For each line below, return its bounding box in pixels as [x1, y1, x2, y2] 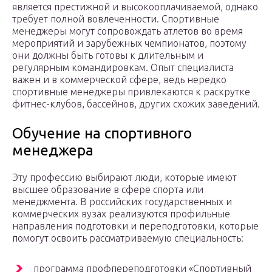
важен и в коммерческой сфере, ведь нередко [12, 74, 226, 86]
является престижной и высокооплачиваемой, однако [12, 1, 258, 13]
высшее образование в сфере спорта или [12, 184, 203, 195]
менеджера [12, 142, 93, 159]
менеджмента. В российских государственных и [12, 196, 232, 208]
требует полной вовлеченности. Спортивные [12, 13, 219, 25]
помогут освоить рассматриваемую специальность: [12, 233, 243, 244]
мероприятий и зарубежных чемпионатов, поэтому [12, 38, 246, 49]
